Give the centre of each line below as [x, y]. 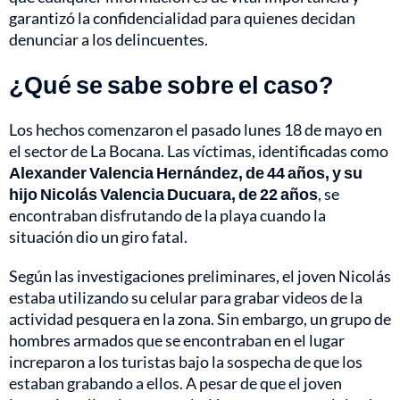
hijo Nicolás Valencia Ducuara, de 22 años [163, 193]
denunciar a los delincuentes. [108, 39]
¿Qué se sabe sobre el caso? [171, 84]
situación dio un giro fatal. [98, 236]
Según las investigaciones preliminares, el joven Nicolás [200, 275]
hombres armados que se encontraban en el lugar [177, 340]
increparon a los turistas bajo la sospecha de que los [186, 361]
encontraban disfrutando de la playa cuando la [167, 215]
